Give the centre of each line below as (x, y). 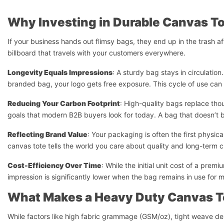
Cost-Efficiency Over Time (54, 165)
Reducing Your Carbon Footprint (64, 103)
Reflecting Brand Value (47, 134)
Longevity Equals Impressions (60, 72)
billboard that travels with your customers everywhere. (96, 53)
